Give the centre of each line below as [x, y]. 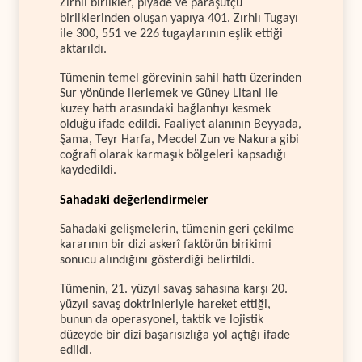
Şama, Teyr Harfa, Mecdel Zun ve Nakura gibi [179, 140]
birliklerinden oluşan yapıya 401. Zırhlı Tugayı [179, 18]
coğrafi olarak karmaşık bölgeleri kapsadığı [173, 156]
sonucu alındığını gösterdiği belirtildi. [157, 261]
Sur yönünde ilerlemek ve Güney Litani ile [169, 94]
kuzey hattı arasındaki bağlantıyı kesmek [165, 109]
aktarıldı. [83, 49]
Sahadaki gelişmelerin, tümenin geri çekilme [177, 230]
